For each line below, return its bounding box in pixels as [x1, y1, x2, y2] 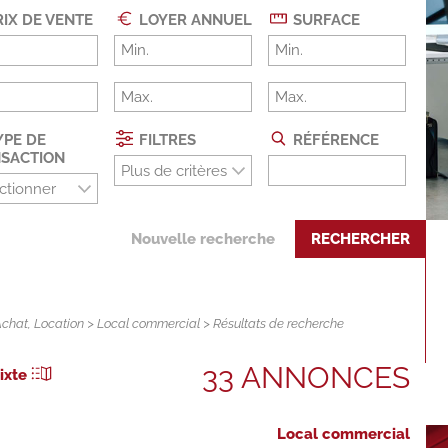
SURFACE [289, 10, 361, 29]
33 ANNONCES [202, 360, 411, 395]
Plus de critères [121, 162, 228, 181]
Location [34, 316, 85, 331]
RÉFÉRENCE [289, 131, 380, 150]
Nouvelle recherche [131, 230, 276, 248]
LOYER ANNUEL [135, 10, 253, 29]
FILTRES [135, 131, 197, 150]
